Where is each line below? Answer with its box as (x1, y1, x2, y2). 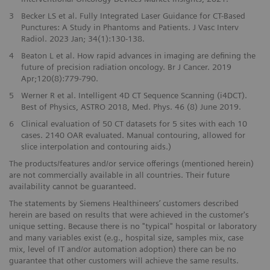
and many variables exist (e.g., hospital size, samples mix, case (9, 232, 243, 242)
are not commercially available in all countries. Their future (9, 169, 230, 180)
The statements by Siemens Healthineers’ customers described (9, 198, 239, 208)
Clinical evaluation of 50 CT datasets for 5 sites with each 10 (20, 118, 247, 128)
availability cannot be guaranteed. (9, 181, 139, 191)
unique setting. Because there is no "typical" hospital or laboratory (9, 221, 257, 231)
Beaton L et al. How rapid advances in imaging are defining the (20, 50, 256, 60)
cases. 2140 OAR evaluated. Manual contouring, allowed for (20, 130, 245, 140)
